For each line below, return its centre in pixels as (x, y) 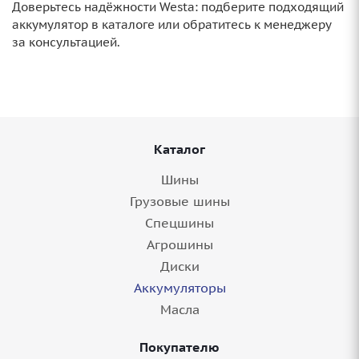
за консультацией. (66, 42)
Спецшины (179, 223)
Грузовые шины (179, 201)
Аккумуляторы (179, 288)
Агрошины (179, 244)
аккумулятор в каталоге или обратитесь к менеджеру (172, 24)
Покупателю (179, 347)
